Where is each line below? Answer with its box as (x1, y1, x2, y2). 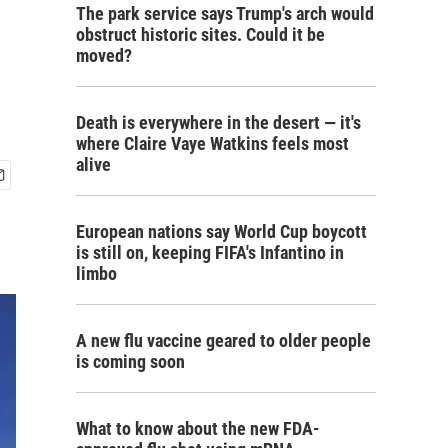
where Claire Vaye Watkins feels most (76, 133, 349, 154)
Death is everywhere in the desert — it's (76, 112, 361, 133)
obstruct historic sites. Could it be (76, 24, 325, 45)
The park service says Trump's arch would (76, 3, 374, 24)
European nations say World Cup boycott (76, 221, 367, 242)
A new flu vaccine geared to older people (76, 330, 371, 351)
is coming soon (76, 351, 185, 372)
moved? (76, 45, 132, 66)
